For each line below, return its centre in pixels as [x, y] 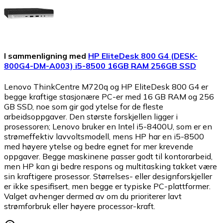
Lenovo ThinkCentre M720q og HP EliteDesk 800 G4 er [106, 86]
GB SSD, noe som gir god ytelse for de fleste [84, 106]
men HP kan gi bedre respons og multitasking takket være [111, 166]
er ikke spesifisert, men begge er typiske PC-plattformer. [107, 186]
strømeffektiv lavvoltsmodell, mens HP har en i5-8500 [104, 136]
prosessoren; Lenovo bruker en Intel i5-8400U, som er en [108, 126]
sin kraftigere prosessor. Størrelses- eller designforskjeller [108, 176]
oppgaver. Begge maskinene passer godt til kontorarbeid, [108, 156]
